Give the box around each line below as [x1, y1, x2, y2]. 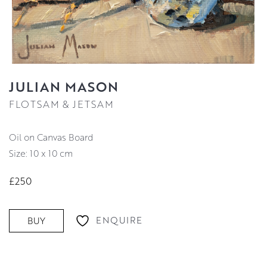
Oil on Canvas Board [17, 131, 94, 143]
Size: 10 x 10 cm [9, 147, 73, 159]
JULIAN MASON [9, 76, 119, 96]
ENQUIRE [96, 214, 142, 226]
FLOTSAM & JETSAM [9, 97, 114, 111]
